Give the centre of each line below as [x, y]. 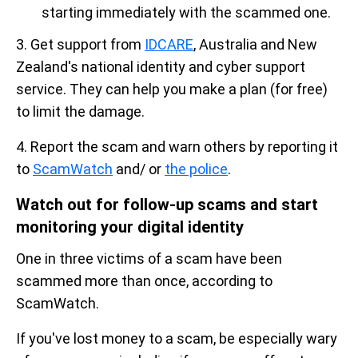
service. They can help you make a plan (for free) [172, 89]
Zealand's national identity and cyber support [161, 67]
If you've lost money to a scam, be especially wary [177, 339]
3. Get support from [80, 45]
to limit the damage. [80, 112]
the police [196, 169]
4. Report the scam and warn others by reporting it [177, 147]
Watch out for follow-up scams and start [167, 205]
